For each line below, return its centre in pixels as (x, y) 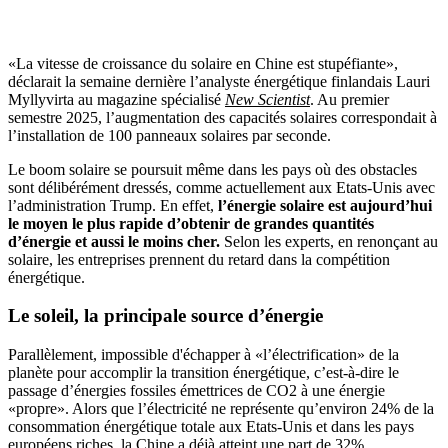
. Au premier (349, 99)
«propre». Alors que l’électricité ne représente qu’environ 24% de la (221, 409)
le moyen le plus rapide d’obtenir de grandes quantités (191, 223)
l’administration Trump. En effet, (113, 205)
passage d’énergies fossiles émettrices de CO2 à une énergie (196, 391)
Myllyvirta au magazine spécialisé (116, 99)
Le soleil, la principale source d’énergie (165, 316)
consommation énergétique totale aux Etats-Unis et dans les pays (211, 427)
